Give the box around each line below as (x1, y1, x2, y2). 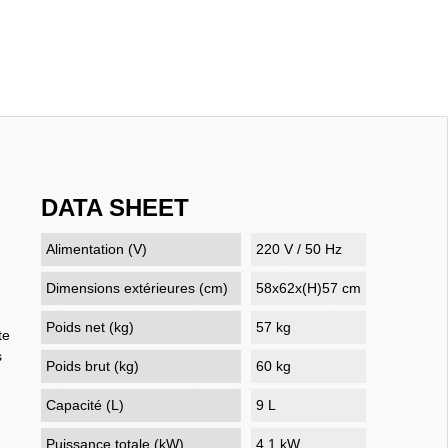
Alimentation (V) (46, 240, 148, 257)
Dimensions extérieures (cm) (46, 279, 229, 296)
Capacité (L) (46, 396, 125, 413)
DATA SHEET (41, 193, 190, 221)
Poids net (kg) (46, 318, 135, 335)
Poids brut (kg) (46, 357, 140, 374)
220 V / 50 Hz (256, 240, 343, 257)
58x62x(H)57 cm (256, 279, 362, 296)
